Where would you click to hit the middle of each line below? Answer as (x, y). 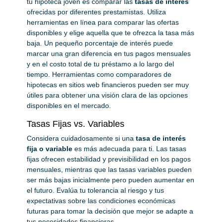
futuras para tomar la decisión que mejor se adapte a (110, 211)
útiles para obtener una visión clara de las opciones (107, 95)
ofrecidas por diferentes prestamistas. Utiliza (96, 12)
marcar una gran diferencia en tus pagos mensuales (109, 53)
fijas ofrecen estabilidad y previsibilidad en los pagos (109, 159)
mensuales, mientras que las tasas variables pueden (109, 169)
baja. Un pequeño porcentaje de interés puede (100, 43)
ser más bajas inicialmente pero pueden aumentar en (111, 180)
